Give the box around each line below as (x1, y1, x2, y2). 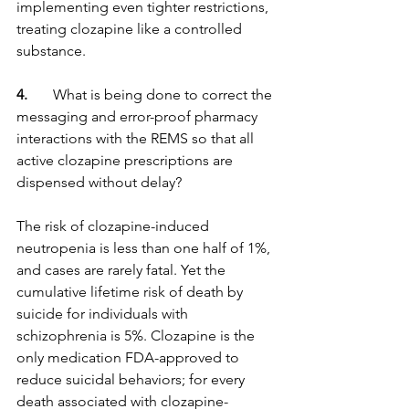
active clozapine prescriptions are (16, 152, 236, 169)
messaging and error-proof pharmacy (16, 108, 261, 125)
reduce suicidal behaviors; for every (16, 371, 248, 388)
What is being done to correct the (31, 86, 276, 103)
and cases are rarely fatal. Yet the (16, 261, 229, 278)
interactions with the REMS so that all (16, 130, 257, 147)
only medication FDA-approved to (16, 349, 243, 366)
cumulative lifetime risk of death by (16, 283, 246, 300)
